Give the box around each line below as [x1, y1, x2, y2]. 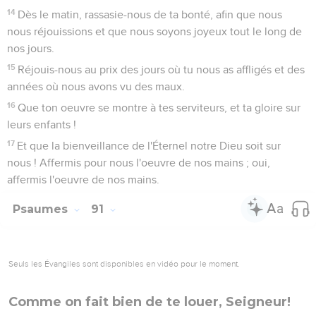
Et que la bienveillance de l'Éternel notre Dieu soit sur [17, 140, 281, 152]
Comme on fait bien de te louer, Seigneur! [8, 293, 291, 310]
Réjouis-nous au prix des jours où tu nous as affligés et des [18, 63, 305, 75]
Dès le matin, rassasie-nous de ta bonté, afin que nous [18, 8, 283, 20]
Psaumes [13, 202, 71, 216]
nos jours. [7, 42, 54, 54]
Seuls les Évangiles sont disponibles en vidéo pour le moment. [8, 258, 240, 269]
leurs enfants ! [7, 119, 76, 130]
